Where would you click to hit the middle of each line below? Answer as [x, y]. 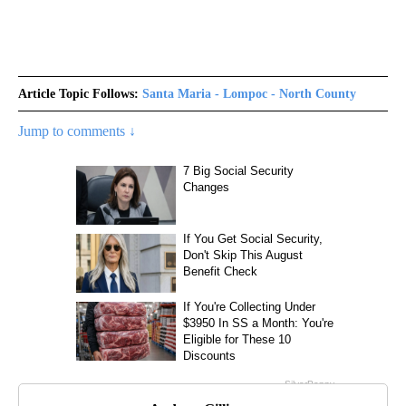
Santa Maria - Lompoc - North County [249, 93]
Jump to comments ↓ [77, 130]
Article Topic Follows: [78, 93]
